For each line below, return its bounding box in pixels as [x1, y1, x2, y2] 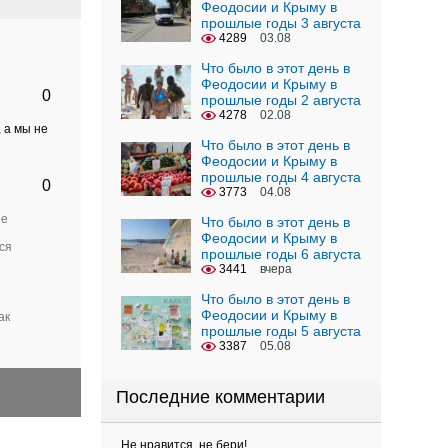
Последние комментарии [116, 387, 325, 407]
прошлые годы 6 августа [201, 246, 361, 262]
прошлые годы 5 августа [201, 323, 361, 339]
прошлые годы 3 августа [201, 15, 361, 31]
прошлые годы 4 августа [201, 169, 361, 185]
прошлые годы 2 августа [201, 92, 361, 108]
